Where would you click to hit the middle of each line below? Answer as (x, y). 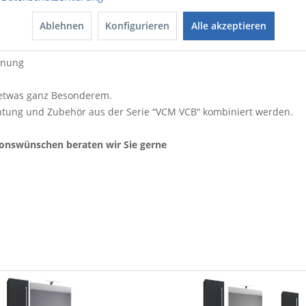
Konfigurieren (137, 26)
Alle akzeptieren (228, 26)
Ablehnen (61, 26)
